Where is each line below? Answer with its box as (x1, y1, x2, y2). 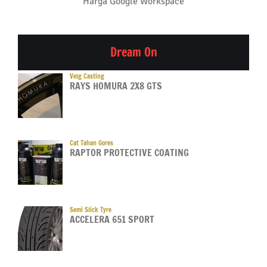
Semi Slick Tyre (70, 204, 111, 215)
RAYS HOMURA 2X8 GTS (70, 79, 162, 93)
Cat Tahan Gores (70, 138, 113, 148)
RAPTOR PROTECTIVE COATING (70, 145, 189, 159)
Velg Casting (70, 72, 104, 82)
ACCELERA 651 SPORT (70, 212, 154, 226)
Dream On (110, 44, 157, 61)
